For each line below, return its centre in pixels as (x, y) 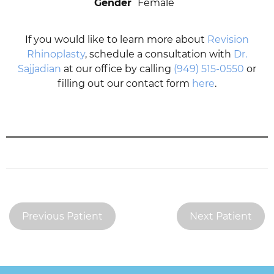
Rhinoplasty (56, 54)
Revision (228, 40)
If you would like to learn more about (116, 40)
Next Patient (221, 216)
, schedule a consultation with (159, 54)
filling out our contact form (125, 84)
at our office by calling (117, 69)
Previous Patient (62, 216)
